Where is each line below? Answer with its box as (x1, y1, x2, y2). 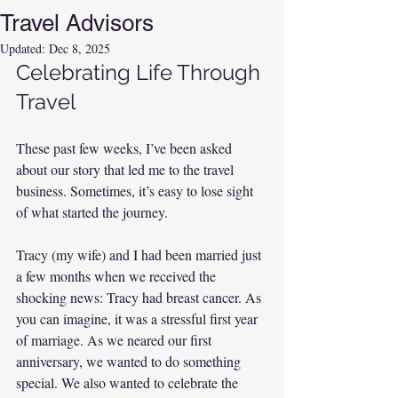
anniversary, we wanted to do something (16, 352, 244, 370)
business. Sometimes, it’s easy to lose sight (16, 181, 257, 200)
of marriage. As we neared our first (16, 330, 215, 349)
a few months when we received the (16, 267, 219, 285)
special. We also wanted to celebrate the (16, 373, 242, 392)
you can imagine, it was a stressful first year (16, 309, 261, 328)
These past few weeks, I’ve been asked (16, 139, 235, 157)
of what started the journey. (16, 203, 168, 221)
